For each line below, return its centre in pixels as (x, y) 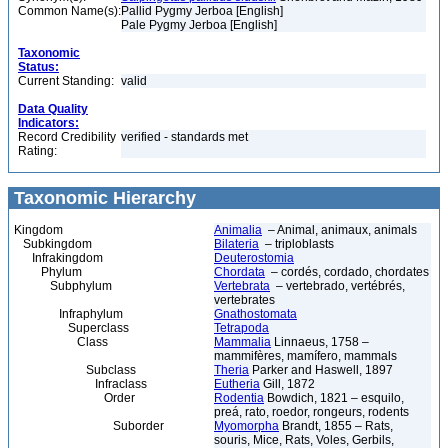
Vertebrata (242, 286)
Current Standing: (66, 81)
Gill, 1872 (287, 384)
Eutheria (237, 384)
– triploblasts (296, 244)
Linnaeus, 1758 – (320, 342)
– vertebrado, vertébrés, (337, 286)
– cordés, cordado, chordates (347, 272)
